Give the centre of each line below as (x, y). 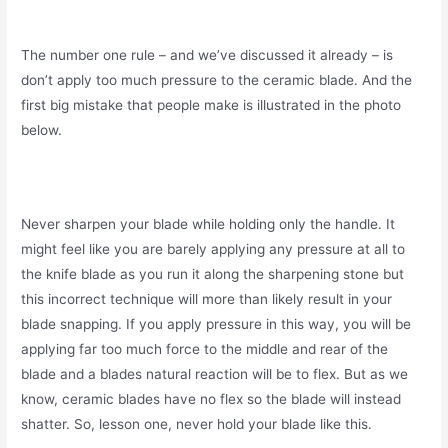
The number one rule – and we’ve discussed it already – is (207, 55)
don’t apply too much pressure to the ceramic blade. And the (217, 80)
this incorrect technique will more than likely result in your (207, 298)
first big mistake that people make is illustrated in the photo (211, 105)
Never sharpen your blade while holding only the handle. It (208, 223)
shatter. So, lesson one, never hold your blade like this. (197, 423)
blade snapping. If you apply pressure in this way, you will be (216, 323)
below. (42, 130)
